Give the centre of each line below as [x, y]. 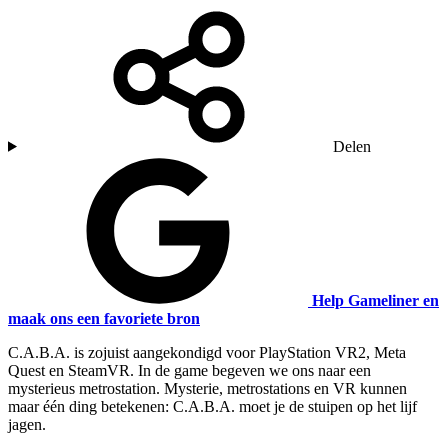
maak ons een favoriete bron [104, 318]
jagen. [27, 424]
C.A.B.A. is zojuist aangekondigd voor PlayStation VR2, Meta [207, 352]
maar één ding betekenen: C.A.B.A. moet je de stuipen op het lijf [212, 406]
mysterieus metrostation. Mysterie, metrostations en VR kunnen [207, 388]
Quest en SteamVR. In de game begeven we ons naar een [189, 370]
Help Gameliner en [375, 300]
